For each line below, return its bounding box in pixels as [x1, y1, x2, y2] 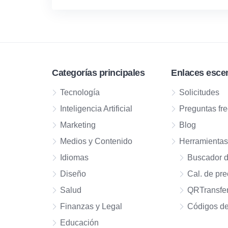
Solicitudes [179, 88, 220, 97]
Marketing [60, 121, 96, 129]
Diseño [60, 169, 86, 178]
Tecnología [60, 88, 100, 97]
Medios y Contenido [60, 137, 132, 146]
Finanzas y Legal [60, 202, 122, 211]
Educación [60, 218, 99, 227]
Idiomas [60, 153, 89, 162]
